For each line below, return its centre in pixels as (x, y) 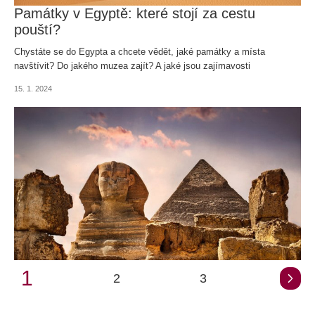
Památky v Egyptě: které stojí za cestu (135, 13)
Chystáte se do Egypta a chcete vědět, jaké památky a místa (140, 51)
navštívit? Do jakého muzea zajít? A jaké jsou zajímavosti (132, 65)
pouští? (37, 29)
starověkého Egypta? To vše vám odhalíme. (104, 79)
